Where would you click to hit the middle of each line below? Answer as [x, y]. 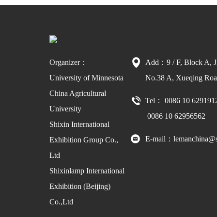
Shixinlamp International [87, 170]
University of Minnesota [86, 77]
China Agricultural [78, 93]
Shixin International [79, 124]
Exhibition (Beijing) [80, 186]
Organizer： [69, 62]
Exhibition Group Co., [84, 139]
